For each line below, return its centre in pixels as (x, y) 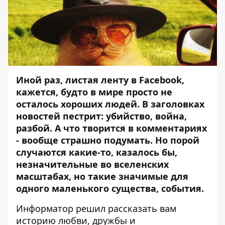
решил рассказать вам (125, 208)
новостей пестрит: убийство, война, (101, 116)
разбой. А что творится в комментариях (111, 128)
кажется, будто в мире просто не (94, 92)
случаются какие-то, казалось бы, (97, 152)
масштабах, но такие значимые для (102, 176)
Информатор (45, 208)
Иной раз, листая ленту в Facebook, (100, 80)
